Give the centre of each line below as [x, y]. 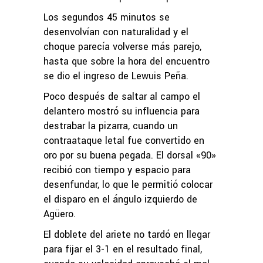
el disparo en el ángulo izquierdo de [120, 199]
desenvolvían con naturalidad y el [116, 32]
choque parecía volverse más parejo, [122, 46]
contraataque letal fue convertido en [124, 140]
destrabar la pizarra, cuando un [111, 126]
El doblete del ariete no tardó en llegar [127, 234]
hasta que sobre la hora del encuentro [127, 61]
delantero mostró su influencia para [122, 111]
